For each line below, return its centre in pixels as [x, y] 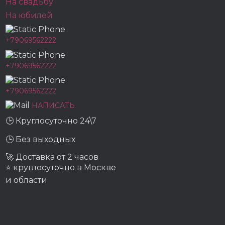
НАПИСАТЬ [53, 105]
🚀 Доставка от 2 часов [52, 157]
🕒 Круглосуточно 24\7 [51, 121]
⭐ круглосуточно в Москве [61, 168]
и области [27, 180]
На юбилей [29, 15]
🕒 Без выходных [41, 140]
